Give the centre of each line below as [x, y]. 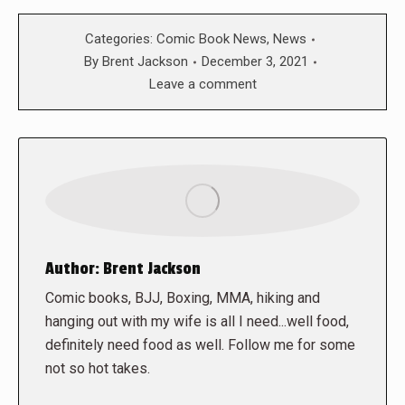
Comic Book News [212, 39]
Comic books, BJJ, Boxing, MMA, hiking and [183, 298]
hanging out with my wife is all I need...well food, [197, 322]
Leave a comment [202, 85]
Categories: [121, 39]
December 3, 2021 [254, 62]
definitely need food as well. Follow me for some [200, 345]
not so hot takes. [98, 369]
